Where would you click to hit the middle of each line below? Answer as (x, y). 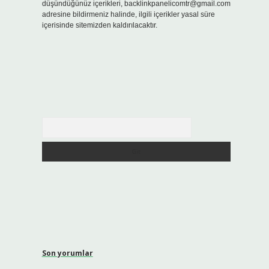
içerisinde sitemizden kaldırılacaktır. (99, 25)
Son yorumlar (67, 253)
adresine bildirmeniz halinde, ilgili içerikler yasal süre (128, 14)
